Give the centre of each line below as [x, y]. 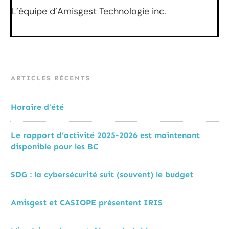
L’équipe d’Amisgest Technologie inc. [89, 11]
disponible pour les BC [54, 147]
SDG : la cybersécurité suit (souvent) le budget [103, 175]
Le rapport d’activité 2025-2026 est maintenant [105, 135]
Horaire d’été [37, 107]
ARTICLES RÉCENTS [51, 78]
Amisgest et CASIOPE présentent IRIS [87, 203]
